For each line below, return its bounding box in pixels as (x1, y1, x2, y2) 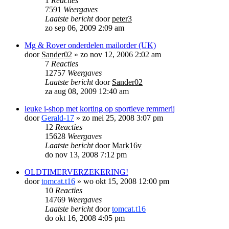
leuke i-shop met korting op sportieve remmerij (25, 104, 175, 113)
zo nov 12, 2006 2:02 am (80, 50, 161, 59)
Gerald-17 (41, 113, 74, 122)
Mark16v (112, 141, 142, 150)
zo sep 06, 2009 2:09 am (45, 23, 124, 32)
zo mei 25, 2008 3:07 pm (82, 113, 163, 122)
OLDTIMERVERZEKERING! (25, 167, 128, 176)
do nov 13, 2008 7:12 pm (45, 150, 127, 159)
